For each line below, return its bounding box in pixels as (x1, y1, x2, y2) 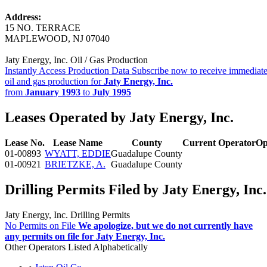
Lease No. (5, 137, 45, 148)
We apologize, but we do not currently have (78, 220, 253, 231)
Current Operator (182, 137, 256, 148)
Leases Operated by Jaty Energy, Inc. (5, 109, 234, 125)
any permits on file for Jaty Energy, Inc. (5, 231, 165, 241)
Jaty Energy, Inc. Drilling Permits (5, 209, 130, 220)
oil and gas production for (5, 76, 104, 86)
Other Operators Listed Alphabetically (5, 241, 148, 252)
